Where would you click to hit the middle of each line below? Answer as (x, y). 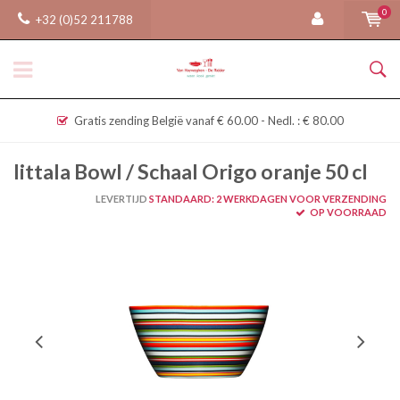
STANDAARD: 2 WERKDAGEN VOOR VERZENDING (267, 199)
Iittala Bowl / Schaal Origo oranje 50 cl (191, 171)
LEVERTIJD (121, 199)
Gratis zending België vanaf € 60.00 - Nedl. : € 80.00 (208, 121)
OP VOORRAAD (347, 212)
